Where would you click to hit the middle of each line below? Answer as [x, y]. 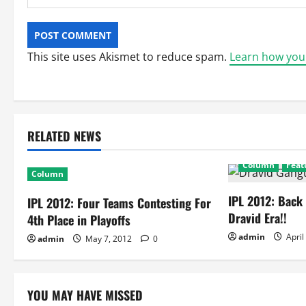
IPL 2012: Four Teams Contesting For [119, 203]
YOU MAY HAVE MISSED [85, 295]
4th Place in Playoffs [79, 220]
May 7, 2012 [109, 239]
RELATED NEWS [64, 136]
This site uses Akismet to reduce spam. [128, 57]
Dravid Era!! [258, 218]
